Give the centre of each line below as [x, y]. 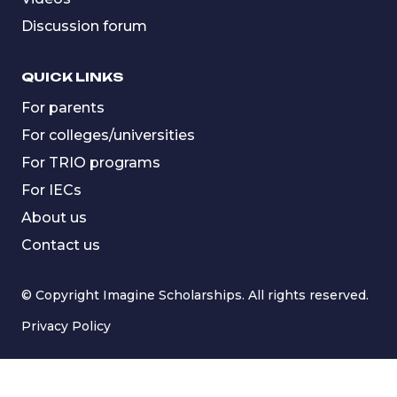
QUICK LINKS [72, 76]
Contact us [61, 245]
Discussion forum [84, 26]
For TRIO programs [91, 162]
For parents [63, 107]
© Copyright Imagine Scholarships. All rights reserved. [195, 295]
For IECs [51, 190]
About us [54, 217]
